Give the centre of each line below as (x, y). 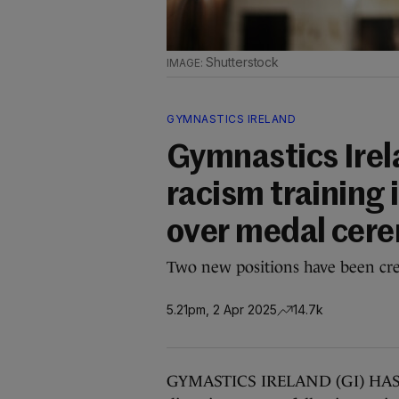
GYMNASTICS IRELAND (231, 119)
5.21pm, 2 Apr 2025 (222, 309)
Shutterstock (242, 62)
